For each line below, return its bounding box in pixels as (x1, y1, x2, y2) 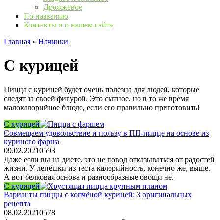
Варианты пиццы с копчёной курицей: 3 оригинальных (4, 190, 192, 199)
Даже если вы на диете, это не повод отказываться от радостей (4, 155, 215, 164)
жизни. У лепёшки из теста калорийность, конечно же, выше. (4, 164, 210, 172)
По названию (24, 12, 68, 20)
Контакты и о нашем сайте (24, 21, 113, 29)
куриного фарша (4, 137, 59, 146)
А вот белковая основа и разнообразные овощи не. (4, 172, 174, 181)
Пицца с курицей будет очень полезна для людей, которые (4, 85, 199, 94)
